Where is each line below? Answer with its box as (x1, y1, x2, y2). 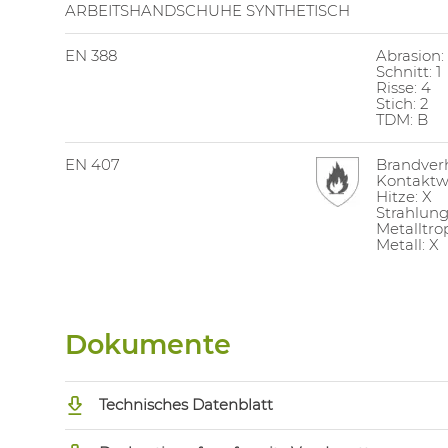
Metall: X (375, 235, 439, 255)
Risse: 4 (375, 78, 431, 98)
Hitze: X (375, 187, 432, 207)
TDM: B (375, 110, 428, 130)
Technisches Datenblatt (94, 394, 273, 414)
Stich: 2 (375, 94, 428, 114)
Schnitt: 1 (375, 62, 441, 82)
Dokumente (65, 327, 231, 361)
